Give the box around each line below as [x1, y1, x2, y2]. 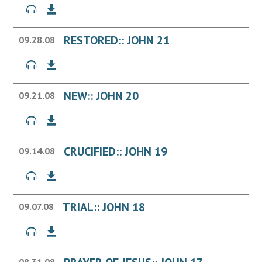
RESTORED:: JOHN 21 [64, 33, 170, 49]
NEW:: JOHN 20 [64, 88, 139, 104]
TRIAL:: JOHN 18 [63, 199, 146, 215]
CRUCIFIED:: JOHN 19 [64, 144, 168, 160]
